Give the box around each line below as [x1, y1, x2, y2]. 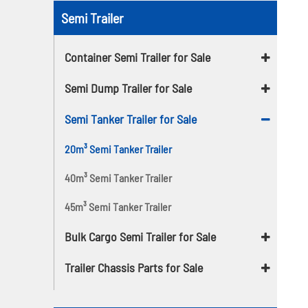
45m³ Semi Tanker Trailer [65, 199, 172, 213]
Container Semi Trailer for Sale [65, 49, 211, 65]
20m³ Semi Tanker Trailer [65, 142, 173, 155]
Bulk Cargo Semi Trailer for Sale [65, 228, 217, 244]
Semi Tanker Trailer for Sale [65, 111, 197, 126]
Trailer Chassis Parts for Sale [65, 259, 203, 275]
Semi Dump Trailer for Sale [65, 80, 192, 96]
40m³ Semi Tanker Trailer [65, 170, 173, 184]
